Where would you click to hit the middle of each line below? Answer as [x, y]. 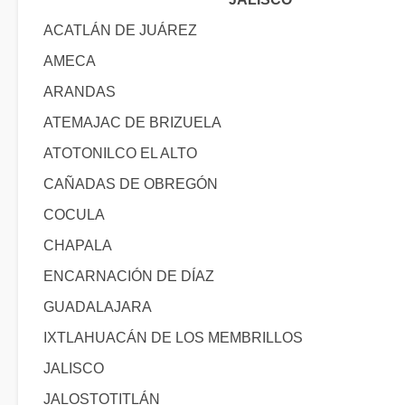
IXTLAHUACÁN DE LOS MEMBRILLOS [173, 338]
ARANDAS [80, 92]
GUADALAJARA [98, 307]
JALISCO [74, 368]
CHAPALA [78, 245]
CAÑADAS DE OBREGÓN [131, 184]
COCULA [74, 215]
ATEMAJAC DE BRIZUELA [132, 122]
